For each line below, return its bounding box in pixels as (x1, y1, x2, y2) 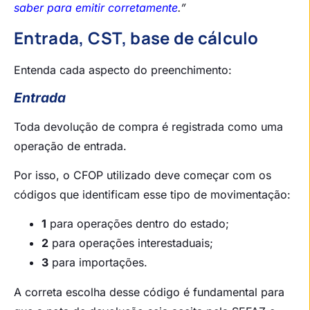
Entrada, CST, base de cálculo (14, 26, 259, 50)
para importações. (48, 255, 147, 270)
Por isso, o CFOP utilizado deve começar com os (14, 167, 271, 182)
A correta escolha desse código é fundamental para (14, 285, 284, 300)
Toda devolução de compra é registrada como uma (14, 119, 283, 134)
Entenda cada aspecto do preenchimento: (14, 63, 232, 77)
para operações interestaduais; (48, 236, 213, 250)
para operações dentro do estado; (46, 217, 229, 231)
